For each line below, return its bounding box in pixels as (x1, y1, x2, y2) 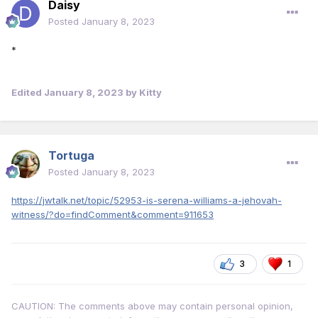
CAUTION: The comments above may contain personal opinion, (11, 300, 293, 312)
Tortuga (48, 148, 94, 163)
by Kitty (124, 87, 162, 99)
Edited (11, 87, 44, 99)
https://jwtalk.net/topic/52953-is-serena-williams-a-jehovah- (11, 194, 282, 207)
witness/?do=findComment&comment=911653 (11, 209, 214, 221)
